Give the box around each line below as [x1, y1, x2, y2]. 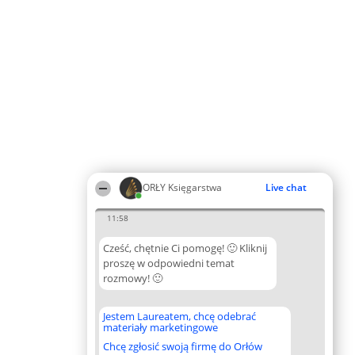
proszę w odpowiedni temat [103, 256, 235, 270]
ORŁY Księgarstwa [143, 181, 222, 194]
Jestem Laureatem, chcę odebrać [103, 309, 256, 323]
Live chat [265, 181, 307, 194]
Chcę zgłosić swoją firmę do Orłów [103, 339, 262, 353]
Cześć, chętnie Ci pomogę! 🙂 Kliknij [103, 241, 267, 255]
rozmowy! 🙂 [103, 271, 162, 285]
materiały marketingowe [103, 320, 218, 334]
